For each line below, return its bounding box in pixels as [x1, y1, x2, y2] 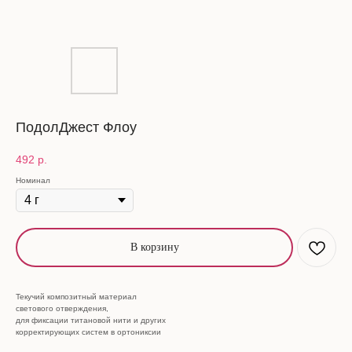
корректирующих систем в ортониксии [16, 327, 161, 336]
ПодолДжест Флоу [16, 119, 137, 135]
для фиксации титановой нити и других [16, 315, 166, 324]
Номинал [16, 175, 50, 185]
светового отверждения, [16, 303, 108, 313]
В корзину [130, 240, 179, 253]
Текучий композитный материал [16, 291, 137, 301]
